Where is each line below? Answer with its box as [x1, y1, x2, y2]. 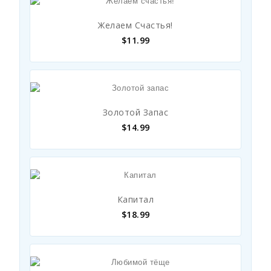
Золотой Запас [102, 106, 169, 118]
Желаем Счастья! [98, 19, 173, 31]
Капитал [117, 194, 154, 205]
